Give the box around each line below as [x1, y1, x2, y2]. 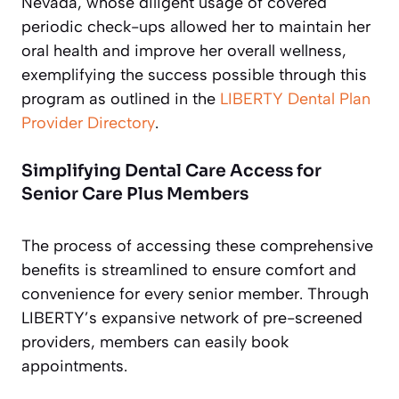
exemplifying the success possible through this [21, 65, 367, 85]
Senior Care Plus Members [21, 183, 248, 206]
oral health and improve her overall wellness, [21, 41, 346, 61]
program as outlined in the [21, 89, 220, 110]
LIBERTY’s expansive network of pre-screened [21, 308, 362, 329]
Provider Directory [21, 113, 155, 134]
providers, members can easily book [21, 332, 289, 353]
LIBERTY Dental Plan [220, 89, 370, 110]
